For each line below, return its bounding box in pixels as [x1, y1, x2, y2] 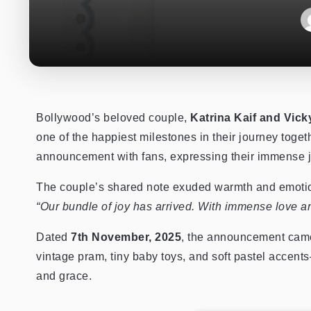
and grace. [36, 270, 92, 282]
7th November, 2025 [71, 231, 181, 243]
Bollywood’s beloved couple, [36, 112, 190, 124]
